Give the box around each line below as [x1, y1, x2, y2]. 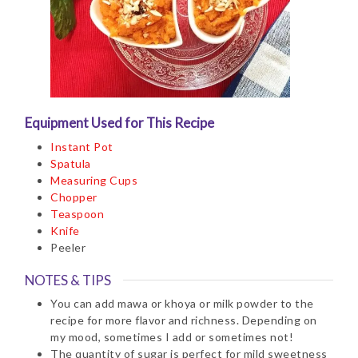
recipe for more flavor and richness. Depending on [50, 313, 317, 328]
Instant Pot [50, 139, 113, 153]
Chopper [50, 189, 97, 204]
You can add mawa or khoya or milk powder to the [50, 296, 314, 311]
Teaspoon [50, 206, 104, 221]
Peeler [50, 240, 86, 254]
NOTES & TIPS [25, 271, 111, 288]
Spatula [50, 156, 91, 170]
